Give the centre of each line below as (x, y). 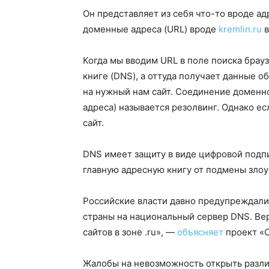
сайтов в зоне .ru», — (130, 232)
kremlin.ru (240, 29)
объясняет (200, 232)
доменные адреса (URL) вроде (151, 29)
